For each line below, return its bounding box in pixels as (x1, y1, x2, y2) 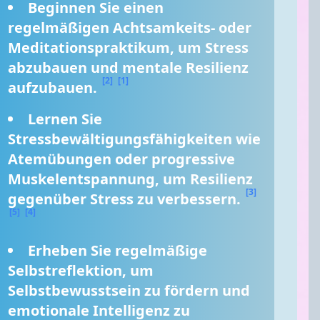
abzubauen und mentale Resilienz (8, 58, 249, 77)
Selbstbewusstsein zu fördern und (8, 281, 251, 300)
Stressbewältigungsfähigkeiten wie (8, 129, 261, 149)
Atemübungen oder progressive (8, 149, 236, 169)
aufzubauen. (8, 78, 101, 97)
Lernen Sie (28, 109, 103, 129)
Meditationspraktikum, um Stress (8, 38, 249, 57)
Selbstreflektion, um (8, 261, 154, 280)
